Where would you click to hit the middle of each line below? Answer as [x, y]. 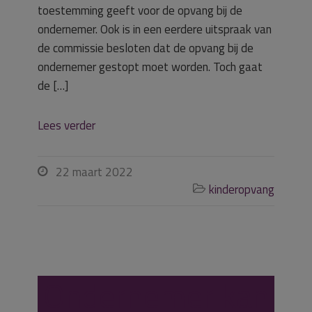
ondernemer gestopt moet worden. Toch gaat [150, 67]
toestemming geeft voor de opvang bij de [140, 10]
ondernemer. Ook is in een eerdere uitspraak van [155, 29]
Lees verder [67, 125]
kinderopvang [242, 189]
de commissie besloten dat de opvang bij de [146, 48]
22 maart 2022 [94, 172]
